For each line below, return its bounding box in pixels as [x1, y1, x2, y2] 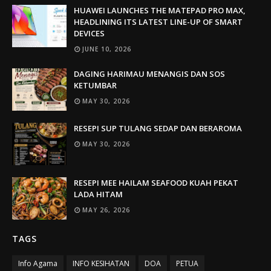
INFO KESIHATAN [73, 258, 129, 269]
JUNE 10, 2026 [82, 44, 131, 53]
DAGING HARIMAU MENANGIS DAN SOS [74, 68, 225, 79]
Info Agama [18, 258, 57, 269]
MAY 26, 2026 [82, 205, 130, 214]
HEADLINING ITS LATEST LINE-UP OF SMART [74, 16, 243, 27]
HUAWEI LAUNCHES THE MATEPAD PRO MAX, [74, 4, 246, 16]
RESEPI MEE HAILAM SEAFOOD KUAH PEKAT [74, 177, 238, 188]
